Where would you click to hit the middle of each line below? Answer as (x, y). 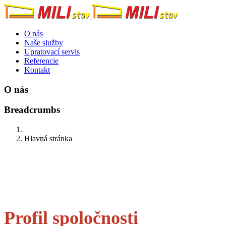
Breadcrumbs (32, 110)
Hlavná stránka (48, 139)
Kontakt (37, 70)
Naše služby (44, 43)
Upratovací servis (52, 52)
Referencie (41, 61)
